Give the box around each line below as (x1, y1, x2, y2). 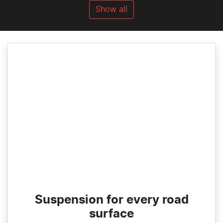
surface (89, 208, 134, 220)
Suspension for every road (34, 194, 189, 206)
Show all (96, 5, 127, 14)
